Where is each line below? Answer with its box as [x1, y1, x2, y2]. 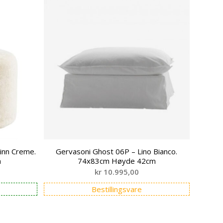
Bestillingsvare [91, 184, 142, 195]
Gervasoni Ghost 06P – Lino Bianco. [56, 146, 178, 157]
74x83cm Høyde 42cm [77, 156, 156, 166]
